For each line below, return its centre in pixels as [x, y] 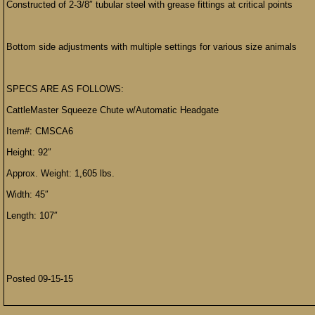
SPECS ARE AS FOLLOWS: [65, 89]
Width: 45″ [27, 194]
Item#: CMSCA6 [40, 131]
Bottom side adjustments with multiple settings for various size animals [152, 47]
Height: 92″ [29, 152]
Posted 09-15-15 [40, 279]
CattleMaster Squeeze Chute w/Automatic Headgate [112, 110]
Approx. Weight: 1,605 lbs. [60, 173]
